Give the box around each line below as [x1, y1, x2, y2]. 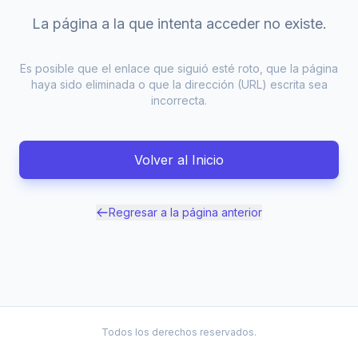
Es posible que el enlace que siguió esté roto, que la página [20, 62, 338, 75]
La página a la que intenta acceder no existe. [31, 15, 327, 32]
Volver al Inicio [134, 152, 224, 168]
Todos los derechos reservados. [101, 326, 257, 338]
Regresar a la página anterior [109, 205, 262, 219]
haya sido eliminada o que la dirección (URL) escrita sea [30, 78, 328, 91]
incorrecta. [151, 93, 207, 107]
